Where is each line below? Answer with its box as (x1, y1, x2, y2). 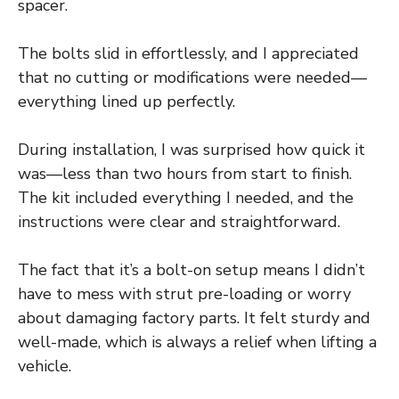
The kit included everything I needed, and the (18, 186, 354, 208)
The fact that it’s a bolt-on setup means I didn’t (18, 258, 365, 281)
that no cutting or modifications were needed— (18, 66, 367, 88)
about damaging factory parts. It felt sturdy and (18, 306, 370, 329)
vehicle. (18, 354, 71, 377)
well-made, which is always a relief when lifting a (18, 330, 377, 353)
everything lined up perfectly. (18, 90, 235, 112)
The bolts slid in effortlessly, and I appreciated (18, 42, 359, 64)
